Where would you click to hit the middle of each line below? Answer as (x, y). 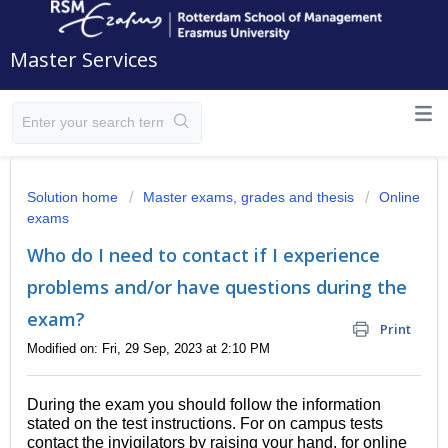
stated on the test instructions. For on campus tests (205, 424)
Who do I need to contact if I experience (203, 255)
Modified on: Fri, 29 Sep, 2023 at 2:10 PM (148, 348)
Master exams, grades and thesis (248, 197)
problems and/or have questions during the (217, 287)
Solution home (74, 197)
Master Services (84, 59)
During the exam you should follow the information (204, 405)
